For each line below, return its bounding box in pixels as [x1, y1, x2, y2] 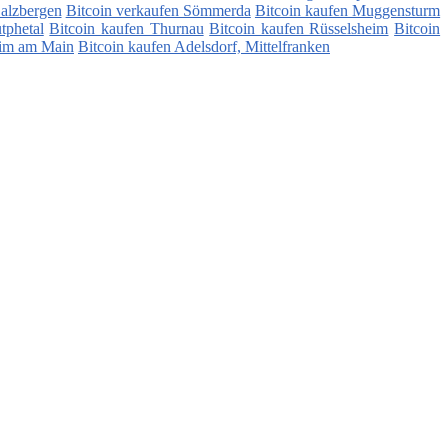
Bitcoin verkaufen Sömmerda [65, 2, 251, 20]
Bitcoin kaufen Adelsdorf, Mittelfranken [78, 38, 330, 56]
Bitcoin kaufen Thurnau [49, 20, 204, 38]
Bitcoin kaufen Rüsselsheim [209, 20, 389, 38]
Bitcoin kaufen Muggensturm [254, 2, 441, 20]
